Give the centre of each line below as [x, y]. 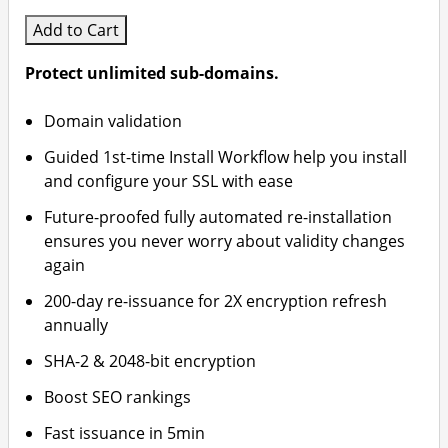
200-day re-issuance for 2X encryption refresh [216, 301]
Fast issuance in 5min [125, 433]
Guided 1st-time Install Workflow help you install [226, 157]
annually [76, 325]
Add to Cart [76, 30]
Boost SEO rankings [118, 397]
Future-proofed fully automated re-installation [218, 217]
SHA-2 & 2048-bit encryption [150, 361]
